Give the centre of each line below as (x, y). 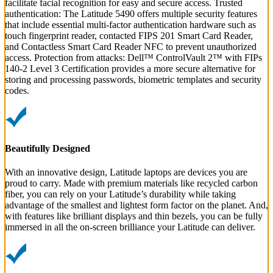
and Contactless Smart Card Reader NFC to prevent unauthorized (131, 47)
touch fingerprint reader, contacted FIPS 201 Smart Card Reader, (129, 36)
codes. (17, 91)
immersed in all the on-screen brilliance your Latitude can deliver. (130, 227)
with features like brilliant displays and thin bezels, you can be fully (134, 216)
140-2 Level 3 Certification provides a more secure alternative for (130, 69)
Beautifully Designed (48, 148)
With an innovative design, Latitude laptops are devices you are (126, 172)
